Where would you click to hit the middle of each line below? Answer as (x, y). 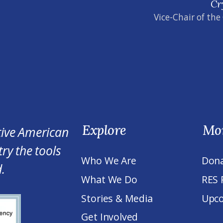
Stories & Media (117, 198)
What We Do (109, 179)
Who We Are (109, 161)
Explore (104, 130)
